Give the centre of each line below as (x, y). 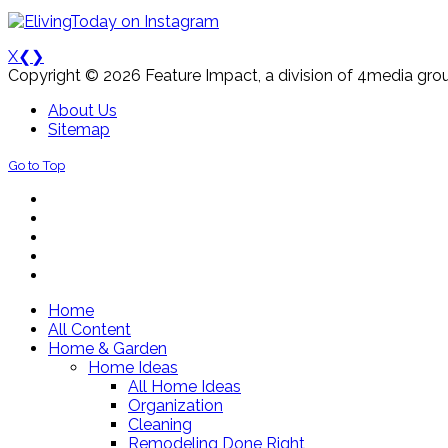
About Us (82, 111)
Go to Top (36, 165)
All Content (89, 330)
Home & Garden (107, 349)
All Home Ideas (184, 387)
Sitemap (79, 130)
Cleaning (160, 425)
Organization (175, 406)
